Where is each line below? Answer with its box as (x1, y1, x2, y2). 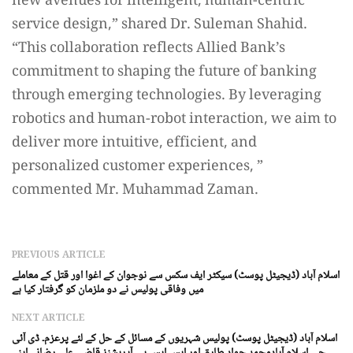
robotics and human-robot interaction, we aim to (12, 107, 336, 132)
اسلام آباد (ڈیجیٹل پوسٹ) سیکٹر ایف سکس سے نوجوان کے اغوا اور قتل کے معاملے (12, 266, 340, 285)
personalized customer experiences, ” (12, 154, 263, 179)
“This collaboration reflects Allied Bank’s (12, 36, 285, 61)
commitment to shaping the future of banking (12, 60, 317, 84)
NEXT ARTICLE (12, 310, 85, 327)
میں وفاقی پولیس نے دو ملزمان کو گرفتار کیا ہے (12, 280, 203, 299)
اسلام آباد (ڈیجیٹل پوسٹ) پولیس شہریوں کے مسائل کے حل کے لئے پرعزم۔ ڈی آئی (12, 329, 337, 348)
